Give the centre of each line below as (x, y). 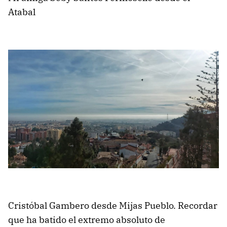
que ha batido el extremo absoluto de (87, 220)
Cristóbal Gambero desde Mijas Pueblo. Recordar (113, 206)
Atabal (22, 12)
